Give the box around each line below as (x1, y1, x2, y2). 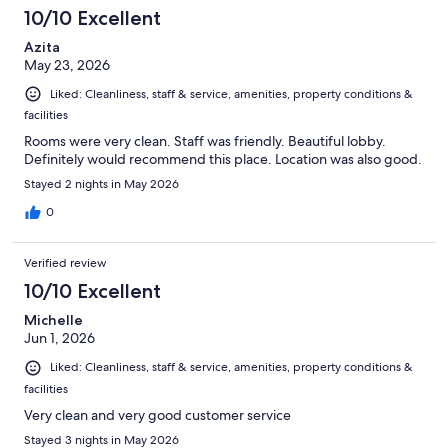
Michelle (24, 311, 83, 330)
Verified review (24, 255, 107, 272)
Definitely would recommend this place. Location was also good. (24, 150, 422, 169)
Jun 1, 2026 (24, 329, 95, 348)
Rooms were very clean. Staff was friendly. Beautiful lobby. (24, 132, 386, 151)
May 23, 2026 (24, 56, 110, 75)
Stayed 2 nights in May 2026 (24, 176, 179, 193)
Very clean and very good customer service (24, 405, 291, 424)
